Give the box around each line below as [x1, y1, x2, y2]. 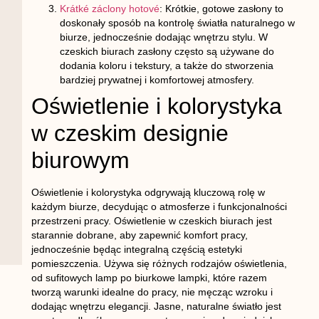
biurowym [31, 147, 130, 173]
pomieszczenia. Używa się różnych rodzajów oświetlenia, [31, 257, 287, 269]
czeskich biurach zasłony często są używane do [59, 45, 274, 57]
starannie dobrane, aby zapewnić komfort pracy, [31, 229, 248, 241]
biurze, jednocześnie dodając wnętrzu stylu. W [59, 31, 268, 43]
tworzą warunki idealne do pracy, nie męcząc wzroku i [31, 286, 273, 298]
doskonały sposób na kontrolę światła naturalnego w [59, 16, 295, 28]
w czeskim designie [31, 120, 229, 146]
